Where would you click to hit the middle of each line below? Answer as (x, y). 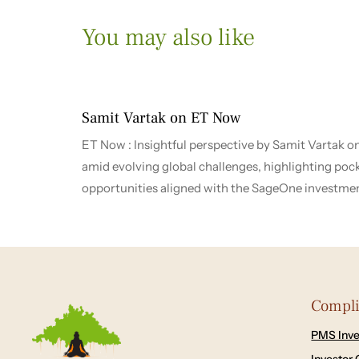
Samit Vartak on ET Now (161, 118)
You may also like (168, 38)
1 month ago (125, 77)
